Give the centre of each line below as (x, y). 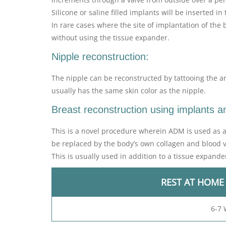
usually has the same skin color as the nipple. (129, 91)
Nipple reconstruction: (100, 56)
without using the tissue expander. (110, 38)
